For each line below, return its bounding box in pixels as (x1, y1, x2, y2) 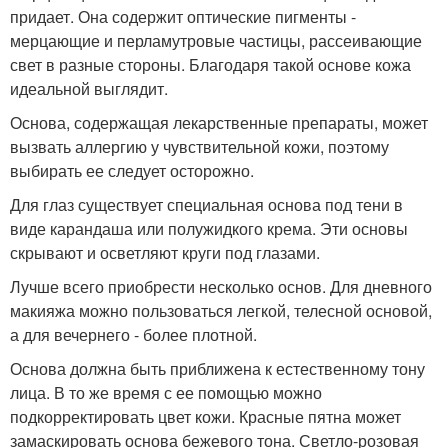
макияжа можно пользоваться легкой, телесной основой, (10, 299, 432, 322)
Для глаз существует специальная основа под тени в (10, 193, 403, 216)
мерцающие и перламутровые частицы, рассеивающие (10, 29, 422, 52)
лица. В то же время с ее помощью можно (10, 381, 322, 404)
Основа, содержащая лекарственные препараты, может (10, 111, 428, 134)
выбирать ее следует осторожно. (10, 159, 254, 182)
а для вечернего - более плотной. (10, 323, 257, 346)
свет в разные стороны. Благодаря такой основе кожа (10, 53, 411, 76)
